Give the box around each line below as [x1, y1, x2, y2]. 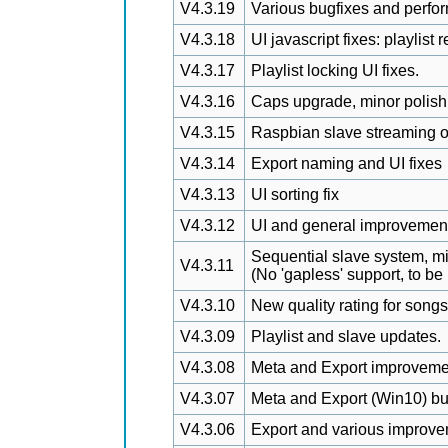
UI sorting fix [251, 186, 339, 203]
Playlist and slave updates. [251, 328, 441, 345]
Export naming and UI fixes [251, 155, 442, 172]
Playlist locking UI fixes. [251, 62, 419, 79]
